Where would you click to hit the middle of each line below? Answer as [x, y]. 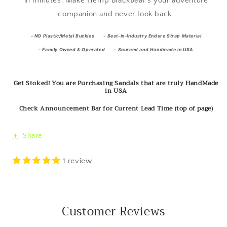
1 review [77, 161]
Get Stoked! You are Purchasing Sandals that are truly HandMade [116, 83]
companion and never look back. [116, 14]
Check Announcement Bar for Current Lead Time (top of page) [116, 108]
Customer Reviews [113, 211]
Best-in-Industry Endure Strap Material [154, 36]
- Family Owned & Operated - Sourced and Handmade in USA [116, 49]
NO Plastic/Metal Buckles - [70, 36]
